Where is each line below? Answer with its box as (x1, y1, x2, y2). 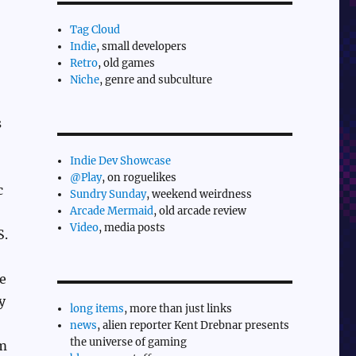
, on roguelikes (102, 170, 177, 184)
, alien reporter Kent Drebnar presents (97, 318, 290, 332)
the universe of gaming (70, 335, 188, 349)
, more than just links (124, 301, 233, 315)
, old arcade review (153, 203, 247, 218)
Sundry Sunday (70, 187, 147, 201)
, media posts (99, 220, 166, 234)
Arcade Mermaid (70, 203, 154, 218)
